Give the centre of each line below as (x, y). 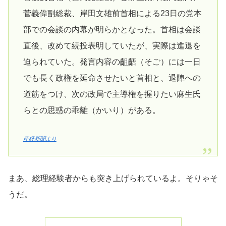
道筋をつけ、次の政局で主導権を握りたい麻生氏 (112, 94)
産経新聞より (40, 139)
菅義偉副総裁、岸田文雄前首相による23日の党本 (112, 14)
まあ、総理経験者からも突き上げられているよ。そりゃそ (113, 179)
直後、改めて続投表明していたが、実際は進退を (112, 46)
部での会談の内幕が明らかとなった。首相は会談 (112, 30)
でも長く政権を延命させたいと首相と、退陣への (112, 78)
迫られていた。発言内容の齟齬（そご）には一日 (112, 62)
